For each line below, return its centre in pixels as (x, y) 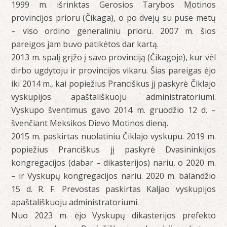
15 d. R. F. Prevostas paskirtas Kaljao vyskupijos (113, 189)
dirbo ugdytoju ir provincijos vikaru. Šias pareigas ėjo (113, 71)
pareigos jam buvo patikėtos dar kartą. (85, 44)
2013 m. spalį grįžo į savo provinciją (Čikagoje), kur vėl (113, 58)
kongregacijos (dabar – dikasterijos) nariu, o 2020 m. (113, 163)
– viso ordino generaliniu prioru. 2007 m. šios (113, 31)
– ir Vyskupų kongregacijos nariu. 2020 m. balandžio (113, 176)
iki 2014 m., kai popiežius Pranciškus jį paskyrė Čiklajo (113, 84)
